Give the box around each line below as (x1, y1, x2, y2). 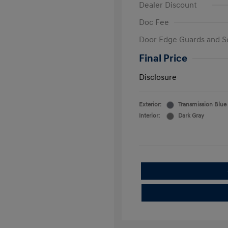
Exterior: (139, 101, 161, 108)
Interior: (139, 112, 160, 120)
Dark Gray (178, 112, 204, 120)
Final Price (139, 52, 187, 65)
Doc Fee (139, 17, 169, 27)
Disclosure (139, 72, 177, 82)
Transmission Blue (178, 101, 226, 108)
